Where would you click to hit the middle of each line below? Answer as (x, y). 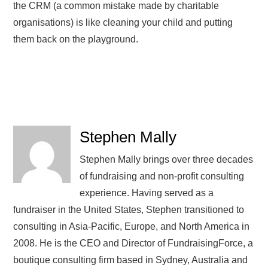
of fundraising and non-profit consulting (162, 176)
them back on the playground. (76, 39)
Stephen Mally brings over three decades (167, 159)
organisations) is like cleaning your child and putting (123, 23)
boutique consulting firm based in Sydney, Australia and (131, 260)
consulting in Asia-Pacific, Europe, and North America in (132, 226)
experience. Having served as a (147, 193)
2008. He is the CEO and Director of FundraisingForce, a (133, 243)
